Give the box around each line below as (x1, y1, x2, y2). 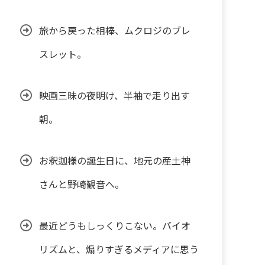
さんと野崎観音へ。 (39, 179, 124, 190)
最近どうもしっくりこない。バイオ (39, 220, 190, 231)
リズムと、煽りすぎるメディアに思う (39, 244, 199, 255)
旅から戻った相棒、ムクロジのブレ (39, 25, 190, 36)
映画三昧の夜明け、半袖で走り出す (39, 90, 190, 101)
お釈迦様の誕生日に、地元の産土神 (39, 155, 190, 166)
